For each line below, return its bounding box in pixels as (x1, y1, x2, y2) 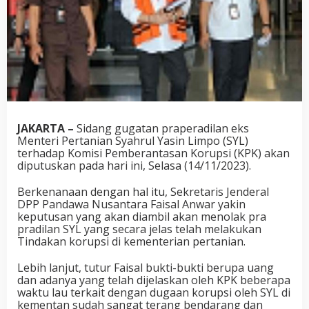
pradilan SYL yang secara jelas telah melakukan (17, 221, 261, 237)
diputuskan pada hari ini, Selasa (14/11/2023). (17, 158, 251, 173)
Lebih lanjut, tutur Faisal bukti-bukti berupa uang (17, 260, 274, 275)
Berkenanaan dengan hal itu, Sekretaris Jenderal (17, 184, 269, 199)
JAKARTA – (17, 121, 74, 136)
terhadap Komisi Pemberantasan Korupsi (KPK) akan (17, 146, 290, 161)
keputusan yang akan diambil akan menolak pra (17, 209, 266, 224)
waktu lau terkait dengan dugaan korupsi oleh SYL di (17, 285, 290, 300)
